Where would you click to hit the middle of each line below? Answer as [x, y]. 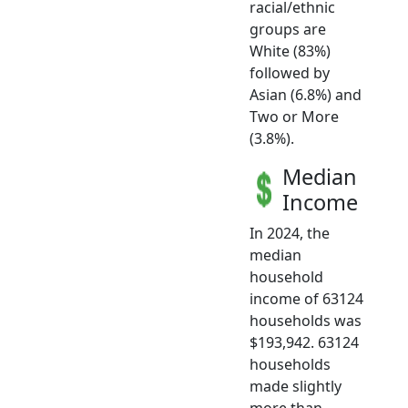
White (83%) [290, 51]
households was [306, 320]
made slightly [296, 386]
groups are [288, 29]
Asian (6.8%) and [306, 94]
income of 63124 [306, 298]
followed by [290, 72]
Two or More [294, 116]
